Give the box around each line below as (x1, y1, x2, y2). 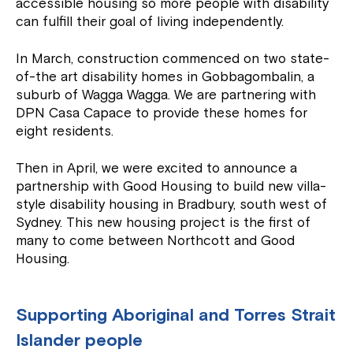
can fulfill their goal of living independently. (16, 13, 284, 30)
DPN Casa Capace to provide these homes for (16, 104, 308, 121)
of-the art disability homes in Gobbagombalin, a (16, 68, 315, 85)
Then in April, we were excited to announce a (16, 159, 298, 176)
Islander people (16, 329, 143, 351)
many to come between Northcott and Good (16, 232, 295, 249)
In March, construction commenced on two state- (16, 50, 330, 67)
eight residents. (16, 122, 114, 139)
